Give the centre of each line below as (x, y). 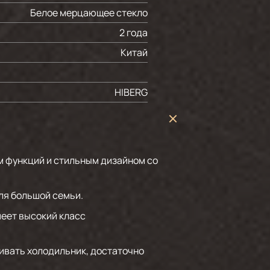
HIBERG (131, 92)
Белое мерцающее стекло (89, 13)
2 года (133, 33)
